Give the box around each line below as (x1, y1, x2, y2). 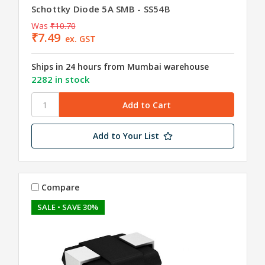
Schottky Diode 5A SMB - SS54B (31, 3, 170, 15)
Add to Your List (92, 130, 159, 142)
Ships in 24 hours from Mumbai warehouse (31, 61, 209, 73)
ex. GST (65, 33, 96, 45)
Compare (41, 181, 80, 193)
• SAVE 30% (57, 202, 99, 213)
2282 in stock (31, 73, 89, 86)
